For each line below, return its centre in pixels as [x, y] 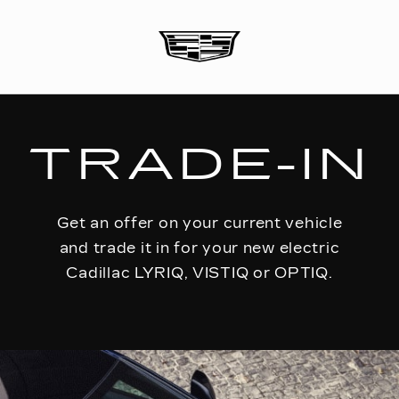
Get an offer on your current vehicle [199, 223]
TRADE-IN [199, 165]
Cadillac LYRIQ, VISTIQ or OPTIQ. [199, 273]
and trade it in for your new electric [199, 248]
